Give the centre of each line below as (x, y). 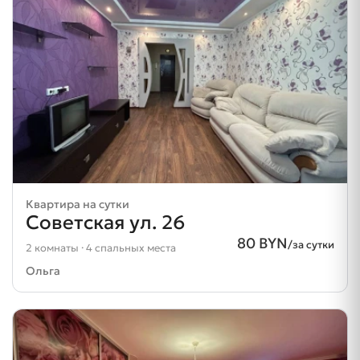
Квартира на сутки (78, 204)
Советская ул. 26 (105, 222)
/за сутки (311, 244)
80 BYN (262, 243)
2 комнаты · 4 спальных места (101, 247)
